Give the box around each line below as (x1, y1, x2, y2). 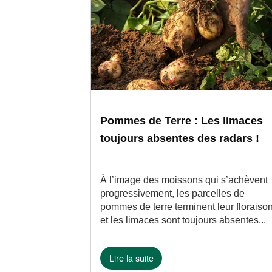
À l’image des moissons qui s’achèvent (100, 175, 268, 185)
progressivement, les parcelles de (100, 188, 245, 199)
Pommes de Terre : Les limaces (100, 115, 263, 127)
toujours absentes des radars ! (100, 132, 260, 144)
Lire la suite (109, 251, 154, 265)
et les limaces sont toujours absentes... (100, 215, 267, 225)
